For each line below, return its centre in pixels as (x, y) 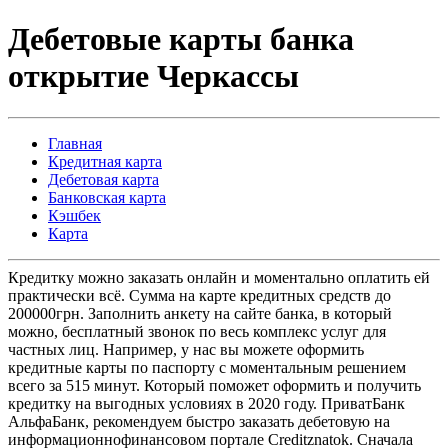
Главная (75, 143)
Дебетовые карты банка (181, 39)
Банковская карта (107, 197)
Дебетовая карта (103, 179)
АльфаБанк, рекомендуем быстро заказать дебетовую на (199, 421)
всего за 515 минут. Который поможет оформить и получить (214, 385)
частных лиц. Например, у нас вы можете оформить (186, 349)
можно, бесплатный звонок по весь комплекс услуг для (197, 331)
